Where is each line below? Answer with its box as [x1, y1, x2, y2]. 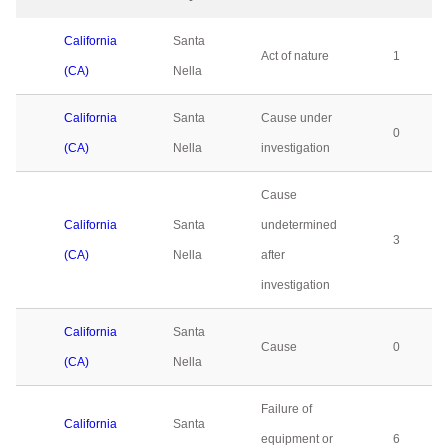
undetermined [261, 218, 337, 232]
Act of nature [261, 49, 329, 63]
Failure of [261, 402, 312, 416]
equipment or [261, 432, 333, 446]
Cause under [261, 111, 332, 125]
